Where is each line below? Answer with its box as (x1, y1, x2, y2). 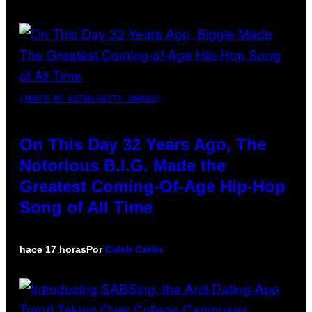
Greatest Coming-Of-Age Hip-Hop (19, 176, 286, 196)
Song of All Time (19, 197, 153, 217)
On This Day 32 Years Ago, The (19, 134, 266, 154)
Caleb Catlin (105, 243, 163, 255)
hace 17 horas (19, 243, 86, 255)
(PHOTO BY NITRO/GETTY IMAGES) (19, 93, 161, 104)
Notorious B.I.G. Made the (19, 155, 226, 175)
